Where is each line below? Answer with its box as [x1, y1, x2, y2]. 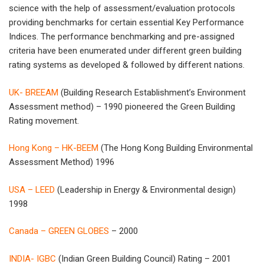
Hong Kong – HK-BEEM [9, 143, 98, 154]
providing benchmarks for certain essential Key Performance [9, 17, 244, 28]
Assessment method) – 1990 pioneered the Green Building [9, 101, 235, 112]
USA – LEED [9, 184, 55, 195]
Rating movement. [9, 115, 79, 126]
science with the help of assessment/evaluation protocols [9, 3, 235, 14]
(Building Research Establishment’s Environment [58, 87, 246, 98]
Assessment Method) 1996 [9, 157, 114, 168]
